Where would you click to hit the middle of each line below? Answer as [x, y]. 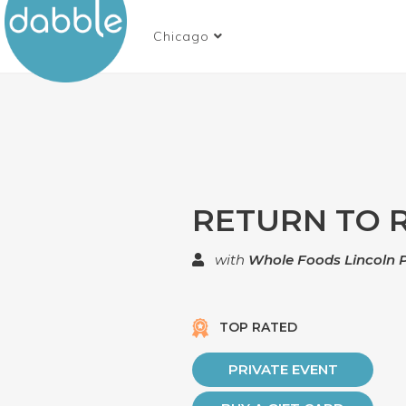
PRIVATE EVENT [283, 369]
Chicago [181, 36]
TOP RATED [256, 327]
